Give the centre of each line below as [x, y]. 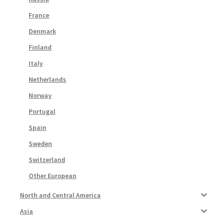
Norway [40, 95]
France [39, 15]
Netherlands [48, 79]
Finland [40, 47]
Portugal [42, 111]
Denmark [43, 31]
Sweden [41, 143]
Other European [53, 175]
